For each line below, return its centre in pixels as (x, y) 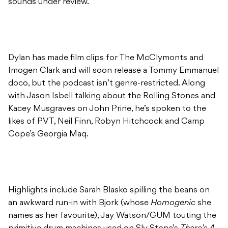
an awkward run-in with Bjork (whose (79, 203)
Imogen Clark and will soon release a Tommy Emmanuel (113, 71)
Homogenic (174, 203)
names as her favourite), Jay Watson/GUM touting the (112, 216)
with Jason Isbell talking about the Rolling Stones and (112, 96)
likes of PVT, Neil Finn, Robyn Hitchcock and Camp (106, 122)
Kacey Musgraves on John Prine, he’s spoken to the (107, 109)
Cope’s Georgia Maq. (48, 135)
